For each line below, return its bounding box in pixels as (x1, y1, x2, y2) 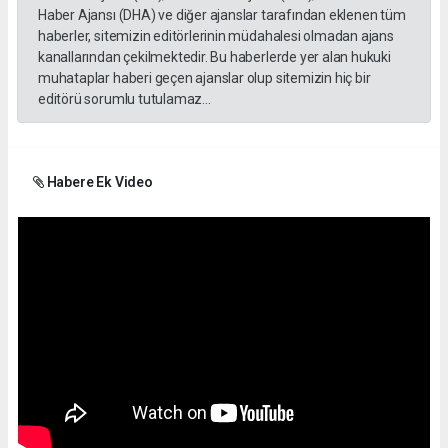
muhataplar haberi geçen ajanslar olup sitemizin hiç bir (38, 69, 371, 86)
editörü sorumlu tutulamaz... (38, 90, 211, 107)
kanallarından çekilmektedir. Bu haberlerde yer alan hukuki (38, 48, 391, 65)
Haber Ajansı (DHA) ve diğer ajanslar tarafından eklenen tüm (38, 6, 406, 23)
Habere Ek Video (43, 173, 153, 190)
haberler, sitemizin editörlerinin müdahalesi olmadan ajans (38, 27, 394, 44)
